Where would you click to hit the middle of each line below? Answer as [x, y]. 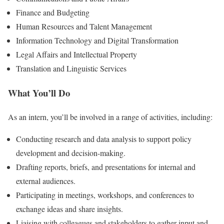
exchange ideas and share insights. [69, 209]
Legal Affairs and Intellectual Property [76, 54]
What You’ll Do [39, 92]
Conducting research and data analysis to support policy [104, 139]
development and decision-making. [71, 153]
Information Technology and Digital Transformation [97, 40]
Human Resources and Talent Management [84, 26]
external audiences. [46, 181]
